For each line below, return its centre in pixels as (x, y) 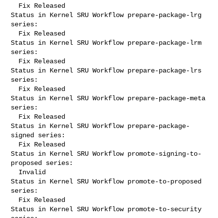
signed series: (38, 135)
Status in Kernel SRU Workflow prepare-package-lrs (106, 70)
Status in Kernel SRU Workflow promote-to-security (106, 209)
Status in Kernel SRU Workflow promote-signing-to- (106, 154)
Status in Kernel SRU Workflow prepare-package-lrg (106, 15)
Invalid (15, 172)
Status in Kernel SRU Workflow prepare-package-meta (108, 98)
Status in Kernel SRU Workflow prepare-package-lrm (106, 43)
